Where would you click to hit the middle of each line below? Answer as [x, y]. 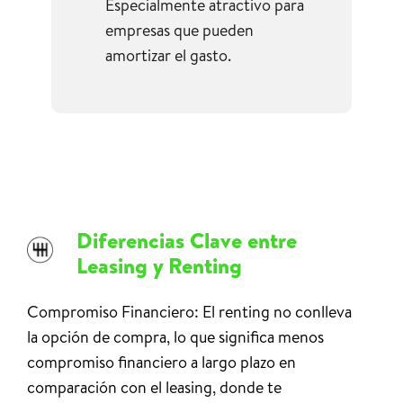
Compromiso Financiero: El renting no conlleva [189, 311]
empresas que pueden [179, 30]
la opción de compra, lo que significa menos [175, 336]
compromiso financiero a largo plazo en [161, 362]
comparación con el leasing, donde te [154, 387]
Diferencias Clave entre [187, 240]
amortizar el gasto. [168, 55]
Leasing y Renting [160, 265]
